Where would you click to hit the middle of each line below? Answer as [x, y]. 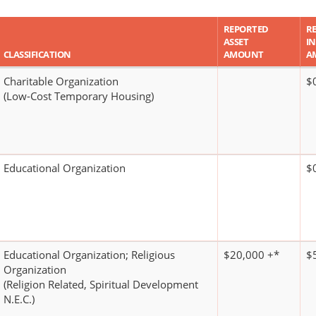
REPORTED [246, 29]
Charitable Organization [61, 81]
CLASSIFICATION [37, 55]
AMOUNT [244, 55]
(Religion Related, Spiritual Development [101, 285]
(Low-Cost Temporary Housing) [79, 96]
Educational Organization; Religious [89, 255]
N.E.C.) [19, 299]
